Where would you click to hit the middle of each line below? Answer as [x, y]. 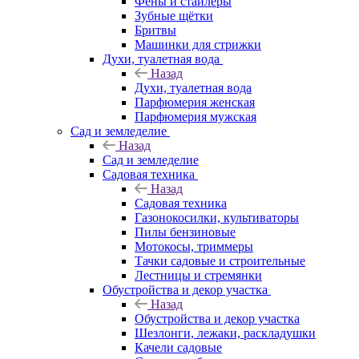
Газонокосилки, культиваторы [217, 217]
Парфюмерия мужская [196, 116]
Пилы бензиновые [185, 232]
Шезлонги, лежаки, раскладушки [225, 333]
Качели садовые [178, 347]
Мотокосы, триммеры [194, 246]
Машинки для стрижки [198, 44]
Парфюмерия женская [195, 102]
